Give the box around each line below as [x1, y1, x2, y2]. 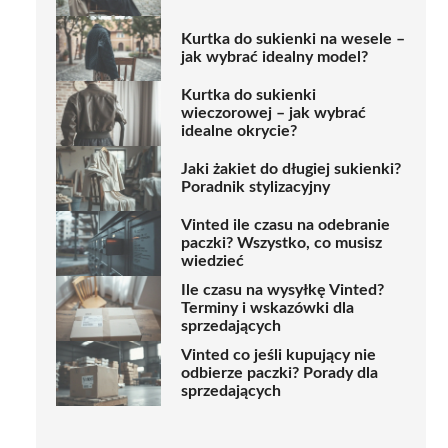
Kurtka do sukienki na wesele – [181, 31, 405, 48]
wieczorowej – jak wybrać [181, 105, 366, 122]
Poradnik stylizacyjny [181, 179, 330, 196]
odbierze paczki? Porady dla [181, 365, 378, 382]
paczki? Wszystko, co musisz [181, 235, 382, 252]
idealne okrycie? [181, 123, 297, 140]
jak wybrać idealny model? [181, 49, 368, 66]
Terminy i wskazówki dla [181, 300, 354, 317]
